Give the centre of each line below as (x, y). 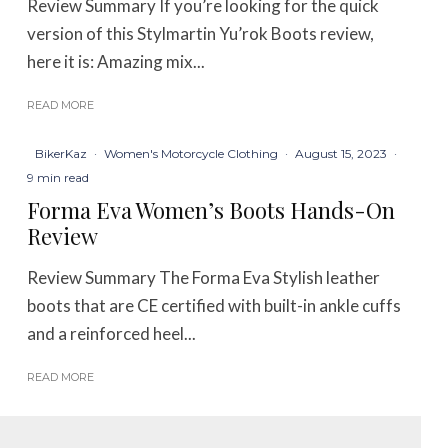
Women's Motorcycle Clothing (191, 153)
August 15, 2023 (341, 153)
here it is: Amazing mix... (116, 61)
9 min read (58, 177)
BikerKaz (61, 153)
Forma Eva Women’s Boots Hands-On (211, 210)
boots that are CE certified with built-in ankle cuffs (214, 305)
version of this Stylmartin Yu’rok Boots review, (201, 33)
